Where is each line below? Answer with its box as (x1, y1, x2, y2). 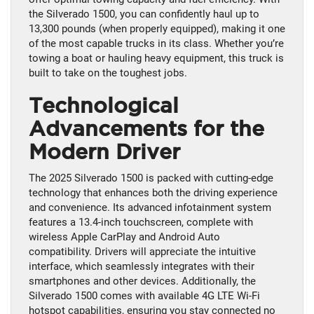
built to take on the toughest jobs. (29, 67, 187, 80)
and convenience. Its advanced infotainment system (29, 201, 271, 214)
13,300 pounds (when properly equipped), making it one (29, 22, 285, 36)
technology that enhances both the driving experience (29, 186, 278, 200)
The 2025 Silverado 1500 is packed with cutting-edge (29, 172, 273, 185)
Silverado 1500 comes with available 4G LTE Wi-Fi (29, 289, 260, 303)
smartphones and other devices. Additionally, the (29, 275, 256, 288)
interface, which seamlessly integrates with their (29, 260, 254, 273)
